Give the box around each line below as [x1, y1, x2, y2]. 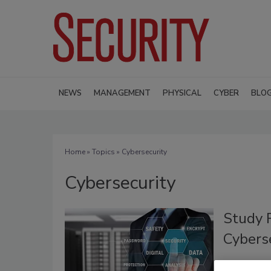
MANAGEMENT [94, 87, 151, 99]
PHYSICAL [163, 87, 201, 99]
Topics [92, 146, 115, 157]
